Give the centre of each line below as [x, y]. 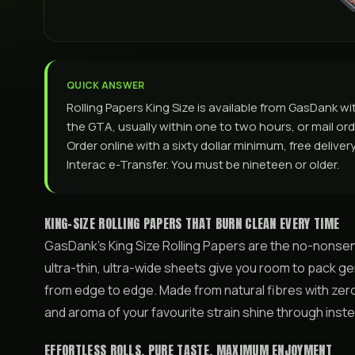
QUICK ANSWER [106, 85]
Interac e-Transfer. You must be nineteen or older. [203, 164]
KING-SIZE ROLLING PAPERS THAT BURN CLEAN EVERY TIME [192, 223]
